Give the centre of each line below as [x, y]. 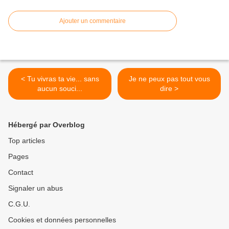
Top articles [27, 141]
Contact [21, 173]
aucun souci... [60, 89]
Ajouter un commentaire [93, 21]
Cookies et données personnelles [62, 220]
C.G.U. [19, 204]
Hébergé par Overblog [47, 125]
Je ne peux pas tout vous [169, 79]
